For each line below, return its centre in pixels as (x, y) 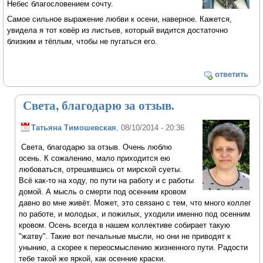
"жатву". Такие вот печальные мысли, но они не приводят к (125, 236)
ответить (231, 74)
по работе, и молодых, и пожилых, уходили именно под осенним (135, 214)
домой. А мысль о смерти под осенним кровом (103, 192)
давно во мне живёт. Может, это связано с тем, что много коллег (135, 203)
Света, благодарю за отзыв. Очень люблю (96, 147)
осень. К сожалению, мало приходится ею (95, 158)
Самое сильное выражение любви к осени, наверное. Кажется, (120, 19)
